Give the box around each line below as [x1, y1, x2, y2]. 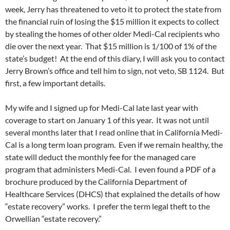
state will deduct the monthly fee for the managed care [5, 152, 196, 162]
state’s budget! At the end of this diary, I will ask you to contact [5, 53, 225, 64]
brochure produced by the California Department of [5, 177, 187, 187]
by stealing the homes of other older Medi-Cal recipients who [5, 29, 220, 39]
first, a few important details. [5, 78, 105, 88]
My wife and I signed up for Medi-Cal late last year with [5, 103, 198, 113]
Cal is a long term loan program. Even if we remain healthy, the [5, 140, 223, 150]
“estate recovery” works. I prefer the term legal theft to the [5, 201, 210, 212]
